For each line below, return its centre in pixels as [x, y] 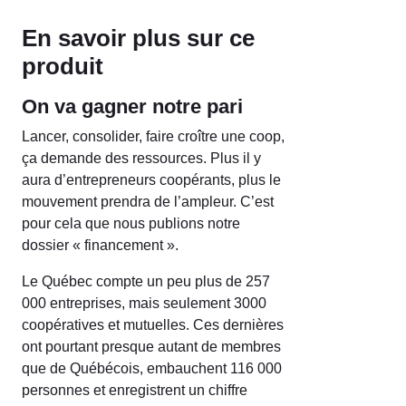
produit [63, 66]
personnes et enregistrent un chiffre [135, 390]
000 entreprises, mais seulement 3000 [144, 303]
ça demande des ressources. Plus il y [141, 158]
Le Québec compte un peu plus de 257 [146, 281]
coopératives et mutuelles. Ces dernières [153, 324]
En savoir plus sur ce [138, 38]
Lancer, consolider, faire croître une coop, [153, 136]
